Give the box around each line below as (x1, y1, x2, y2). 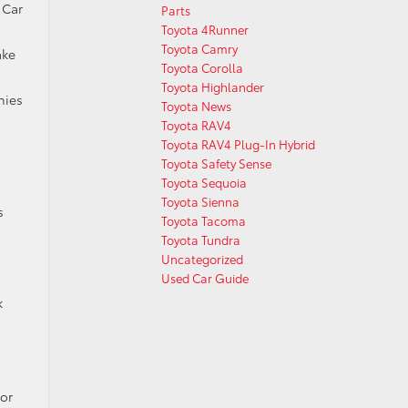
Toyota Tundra (161, 231, 240, 248)
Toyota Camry (161, 40, 238, 56)
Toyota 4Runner (161, 21, 249, 37)
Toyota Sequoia (161, 174, 247, 190)
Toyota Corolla (161, 59, 243, 76)
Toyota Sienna (161, 193, 240, 209)
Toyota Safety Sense (161, 155, 271, 171)
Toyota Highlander (161, 78, 264, 95)
